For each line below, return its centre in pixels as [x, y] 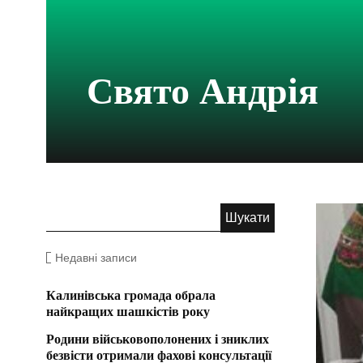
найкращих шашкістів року [128, 311]
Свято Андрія [203, 91]
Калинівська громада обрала [131, 295]
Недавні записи [96, 257]
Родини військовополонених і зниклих [158, 339]
